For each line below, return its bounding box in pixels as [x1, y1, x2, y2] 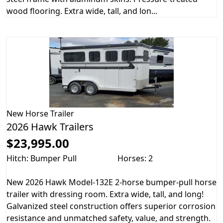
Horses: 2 [117, 152, 153, 164]
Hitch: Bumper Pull [6, 152, 77, 164]
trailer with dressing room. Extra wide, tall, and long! [6, 188, 204, 200]
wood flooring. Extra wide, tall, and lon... [6, 5, 157, 16]
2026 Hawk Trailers [6, 119, 94, 133]
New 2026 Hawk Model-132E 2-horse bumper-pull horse [6, 176, 217, 188]
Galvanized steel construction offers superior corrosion [6, 200, 216, 212]
